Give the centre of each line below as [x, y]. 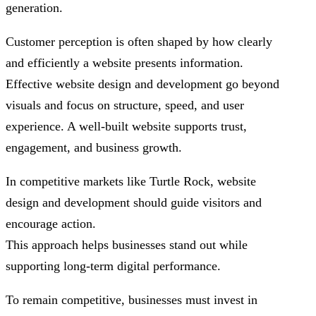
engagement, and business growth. [94, 148]
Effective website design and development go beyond [142, 84]
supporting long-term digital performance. [113, 266]
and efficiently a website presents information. [124, 63]
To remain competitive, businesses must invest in [132, 300]
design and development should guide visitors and [134, 203]
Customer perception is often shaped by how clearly [139, 42]
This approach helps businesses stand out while [127, 245]
